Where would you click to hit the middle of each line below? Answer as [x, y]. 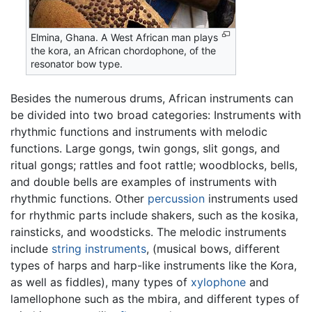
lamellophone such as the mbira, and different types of [155, 298]
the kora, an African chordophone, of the [124, 51]
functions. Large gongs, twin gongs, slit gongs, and [145, 148]
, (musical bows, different [213, 248]
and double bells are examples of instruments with [143, 181]
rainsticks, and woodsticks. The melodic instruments [148, 232]
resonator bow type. [77, 64]
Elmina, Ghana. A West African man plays [125, 38]
